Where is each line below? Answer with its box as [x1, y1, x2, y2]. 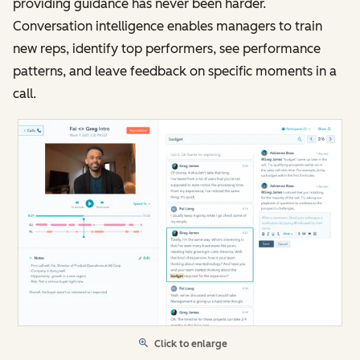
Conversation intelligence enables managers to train [13, 18, 322, 35]
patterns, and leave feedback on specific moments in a [13, 63, 337, 80]
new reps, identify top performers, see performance [13, 41, 321, 57]
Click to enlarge [154, 337, 227, 350]
